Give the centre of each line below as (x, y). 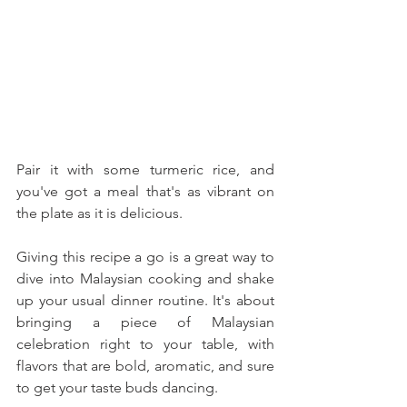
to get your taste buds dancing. (119, 387)
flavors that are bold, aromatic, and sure (145, 365)
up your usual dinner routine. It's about (145, 300)
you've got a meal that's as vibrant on (145, 191)
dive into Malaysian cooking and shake (145, 278)
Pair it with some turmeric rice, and (145, 169)
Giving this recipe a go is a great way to (145, 256)
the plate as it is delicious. (99, 213)
